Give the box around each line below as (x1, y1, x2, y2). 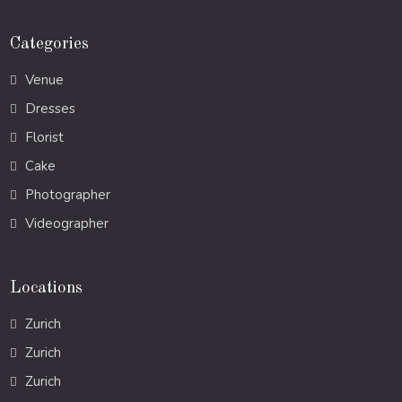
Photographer (25, 186, 111, 205)
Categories (10, 36, 90, 53)
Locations (10, 280, 83, 297)
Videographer (25, 214, 109, 233)
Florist (25, 128, 65, 147)
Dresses (25, 100, 76, 118)
